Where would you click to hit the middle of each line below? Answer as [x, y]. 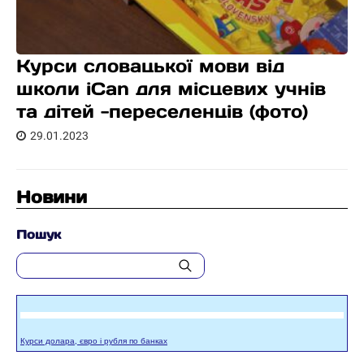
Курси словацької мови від [150, 66]
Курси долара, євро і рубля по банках [94, 341]
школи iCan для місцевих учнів [171, 89]
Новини [52, 197]
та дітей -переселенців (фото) [162, 111]
